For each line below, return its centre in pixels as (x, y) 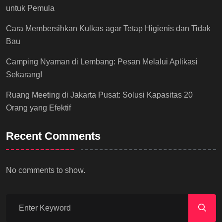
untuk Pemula (30, 8)
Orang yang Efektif (38, 108)
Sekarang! (24, 74)
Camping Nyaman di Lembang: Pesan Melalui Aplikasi (102, 61)
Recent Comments (53, 136)
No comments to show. (46, 170)
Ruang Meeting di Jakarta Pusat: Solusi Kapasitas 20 (99, 95)
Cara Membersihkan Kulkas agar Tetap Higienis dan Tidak (108, 28)
